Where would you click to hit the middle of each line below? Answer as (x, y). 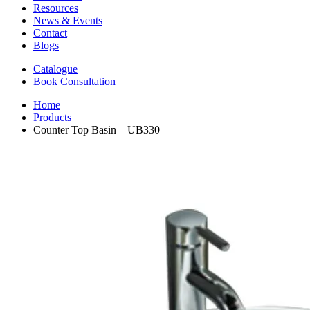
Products (52, 118)
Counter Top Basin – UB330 (97, 130)
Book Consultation (74, 82)
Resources (56, 8)
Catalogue (55, 69)
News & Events (68, 21)
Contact (50, 33)
